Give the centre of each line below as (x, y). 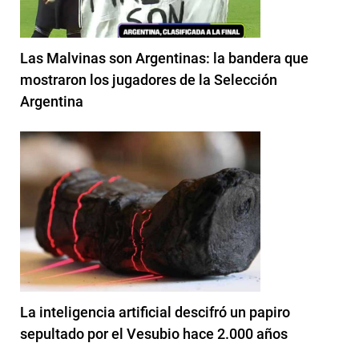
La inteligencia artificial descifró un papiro (155, 313)
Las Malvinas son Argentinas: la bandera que (164, 58)
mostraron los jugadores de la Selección (149, 80)
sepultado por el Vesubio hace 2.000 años (154, 334)
